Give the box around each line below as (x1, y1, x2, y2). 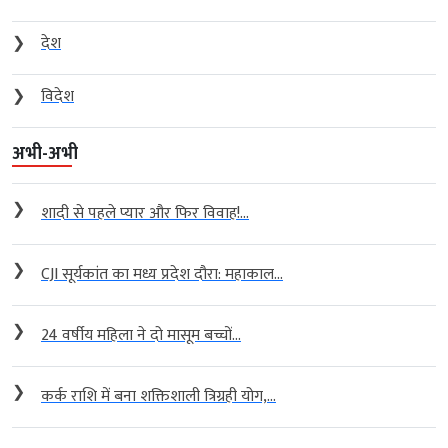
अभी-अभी (12, 138, 78, 169)
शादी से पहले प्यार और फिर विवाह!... (41, 199, 249, 227)
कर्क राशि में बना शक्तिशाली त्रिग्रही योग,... (41, 382, 276, 410)
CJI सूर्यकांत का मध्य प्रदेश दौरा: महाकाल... (41, 260, 283, 288)
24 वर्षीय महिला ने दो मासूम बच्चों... (41, 321, 241, 349)
